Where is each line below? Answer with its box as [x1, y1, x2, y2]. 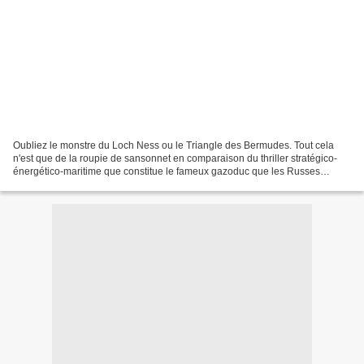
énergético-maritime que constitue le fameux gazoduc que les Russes [13, 165, 320, 177]
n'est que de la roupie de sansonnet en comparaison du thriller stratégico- [13, 152, 337, 164]
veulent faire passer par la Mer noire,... [13, 178, 182, 190]
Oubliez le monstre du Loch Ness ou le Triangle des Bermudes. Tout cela [13, 139, 334, 151]
